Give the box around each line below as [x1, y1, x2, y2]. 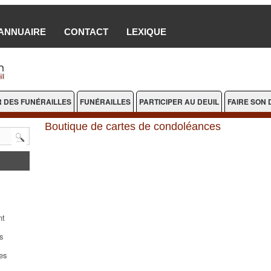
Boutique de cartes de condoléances [45, 120, 221, 132]
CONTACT [64, 27, 108, 37]
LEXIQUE [126, 27, 166, 37]
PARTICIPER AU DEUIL [139, 96, 219, 107]
